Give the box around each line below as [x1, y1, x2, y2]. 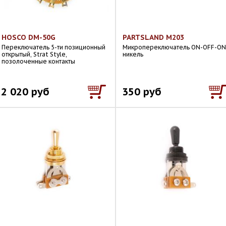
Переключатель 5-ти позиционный [2, 43, 105, 51]
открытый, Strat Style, [2, 50, 67, 58]
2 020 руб [1, 85, 49, 98]
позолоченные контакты [2, 58, 75, 65]
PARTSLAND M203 [123, 33, 184, 42]
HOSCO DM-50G [2, 33, 55, 42]
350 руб [122, 85, 161, 98]
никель [123, 50, 143, 58]
